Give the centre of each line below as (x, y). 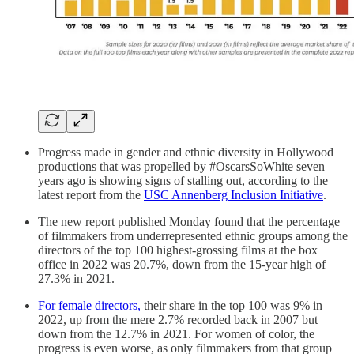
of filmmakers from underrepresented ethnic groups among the (193, 236)
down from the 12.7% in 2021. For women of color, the (176, 334)
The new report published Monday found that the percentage (189, 222)
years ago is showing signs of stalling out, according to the (183, 181)
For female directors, (89, 306)
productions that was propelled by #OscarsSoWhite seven (181, 167)
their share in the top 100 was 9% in (232, 306)
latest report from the (91, 195)
